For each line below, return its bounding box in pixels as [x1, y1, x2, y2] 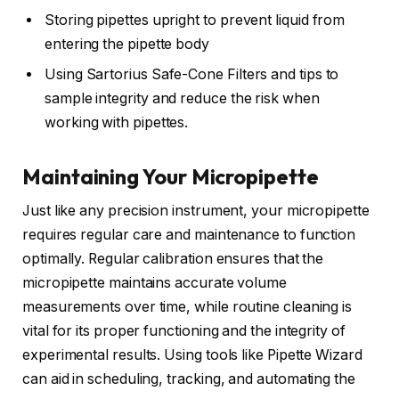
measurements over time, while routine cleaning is [22, 298, 353, 316]
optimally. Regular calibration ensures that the [22, 250, 324, 268]
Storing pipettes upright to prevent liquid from [45, 11, 346, 28]
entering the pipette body [45, 35, 210, 53]
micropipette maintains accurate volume [22, 274, 287, 292]
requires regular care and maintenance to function [22, 226, 356, 244]
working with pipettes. [45, 113, 189, 131]
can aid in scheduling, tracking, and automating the [22, 370, 355, 388]
